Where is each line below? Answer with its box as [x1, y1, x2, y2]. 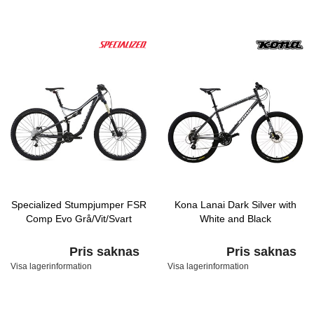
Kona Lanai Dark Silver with [175, 199, 296, 210]
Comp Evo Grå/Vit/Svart [25, 213, 132, 224]
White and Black [200, 213, 271, 224]
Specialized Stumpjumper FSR [11, 199, 146, 210]
